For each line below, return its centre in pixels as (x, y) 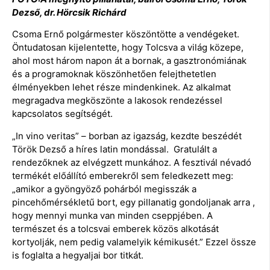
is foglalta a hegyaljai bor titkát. (78, 255)
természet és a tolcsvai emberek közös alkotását (115, 228)
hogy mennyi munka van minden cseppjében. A (112, 215)
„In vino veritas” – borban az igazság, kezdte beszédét (127, 136)
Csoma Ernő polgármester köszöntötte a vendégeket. (126, 34)
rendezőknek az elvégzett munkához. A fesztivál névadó (132, 162)
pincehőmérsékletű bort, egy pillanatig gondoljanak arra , (133, 202)
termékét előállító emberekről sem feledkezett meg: (123, 175)
